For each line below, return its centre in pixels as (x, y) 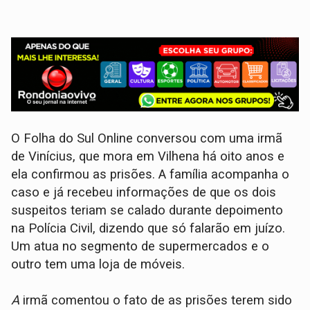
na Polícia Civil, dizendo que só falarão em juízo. (148, 228)
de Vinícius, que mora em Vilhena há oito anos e (148, 156)
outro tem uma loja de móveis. (98, 264)
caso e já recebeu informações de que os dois (144, 192)
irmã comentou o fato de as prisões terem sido (156, 300)
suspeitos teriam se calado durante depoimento (147, 210)
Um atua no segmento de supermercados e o (140, 246)
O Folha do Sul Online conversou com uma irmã (147, 138)
